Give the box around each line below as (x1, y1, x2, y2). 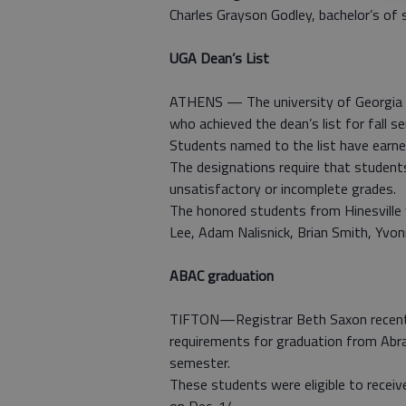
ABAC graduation (169, 265, 274, 287)
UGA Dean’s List (169, 47, 269, 70)
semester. (169, 352, 230, 374)
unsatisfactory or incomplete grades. (169, 178, 396, 200)
